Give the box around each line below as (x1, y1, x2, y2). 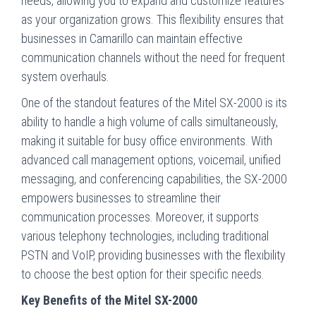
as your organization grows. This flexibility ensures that (21, 11, 284, 27)
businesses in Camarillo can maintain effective (21, 30, 243, 46)
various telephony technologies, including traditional (21, 228, 269, 243)
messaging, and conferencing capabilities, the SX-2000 (21, 171, 287, 186)
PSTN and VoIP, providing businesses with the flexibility (21, 247, 286, 262)
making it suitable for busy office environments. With (21, 133, 272, 148)
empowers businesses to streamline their (21, 190, 221, 205)
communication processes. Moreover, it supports (21, 209, 259, 224)
